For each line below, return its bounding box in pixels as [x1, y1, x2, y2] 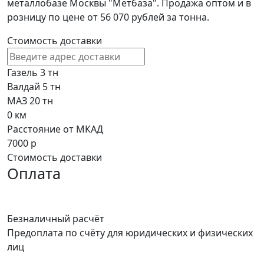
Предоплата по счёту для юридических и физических [7, 226, 253, 240]
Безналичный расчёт [7, 212, 104, 226]
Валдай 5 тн [7, 80, 61, 94]
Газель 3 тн [7, 66, 58, 80]
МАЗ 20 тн [7, 94, 53, 108]
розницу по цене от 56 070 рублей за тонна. [7, 11, 209, 24]
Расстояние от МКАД [7, 123, 103, 136]
